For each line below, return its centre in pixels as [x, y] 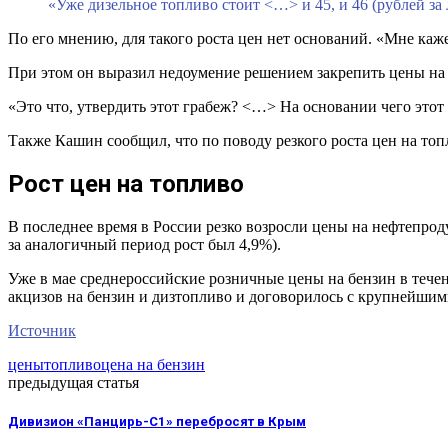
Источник [42, 330]
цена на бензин [153, 364]
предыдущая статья [73, 382]
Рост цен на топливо [126, 184]
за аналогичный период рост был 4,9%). [144, 244]
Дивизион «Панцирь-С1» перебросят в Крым [157, 422]
